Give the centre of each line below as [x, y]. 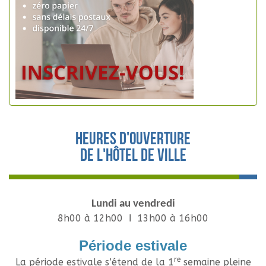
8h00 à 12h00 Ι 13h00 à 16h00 [133, 218]
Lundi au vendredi [133, 204]
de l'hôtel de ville [133, 157]
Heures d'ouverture [133, 140]
